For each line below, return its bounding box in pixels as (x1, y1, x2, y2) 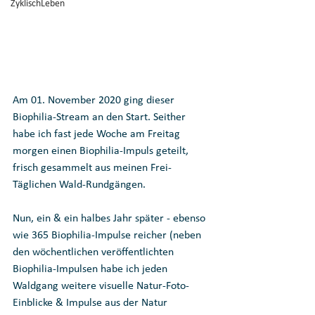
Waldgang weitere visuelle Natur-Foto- (13, 281, 189, 292)
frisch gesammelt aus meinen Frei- (13, 162, 172, 174)
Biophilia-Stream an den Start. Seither (13, 112, 188, 124)
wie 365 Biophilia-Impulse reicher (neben (13, 230, 204, 242)
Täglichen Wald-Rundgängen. (13, 179, 146, 191)
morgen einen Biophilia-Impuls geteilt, (13, 146, 191, 157)
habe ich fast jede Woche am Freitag (13, 129, 183, 141)
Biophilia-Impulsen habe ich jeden (13, 264, 170, 276)
